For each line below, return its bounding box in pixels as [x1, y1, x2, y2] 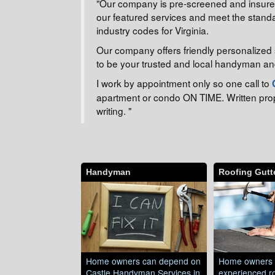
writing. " [96, 104, 131, 117]
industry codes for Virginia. [96, 23, 209, 37]
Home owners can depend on [86, 254, 201, 267]
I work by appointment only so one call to [96, 76, 272, 90]
